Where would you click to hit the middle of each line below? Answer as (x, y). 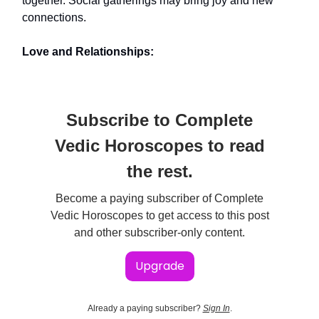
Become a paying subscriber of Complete (159, 198)
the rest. (159, 171)
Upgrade (159, 266)
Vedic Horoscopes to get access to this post (159, 215)
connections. (54, 17)
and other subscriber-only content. (159, 232)
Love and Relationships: (88, 52)
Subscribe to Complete (159, 120)
